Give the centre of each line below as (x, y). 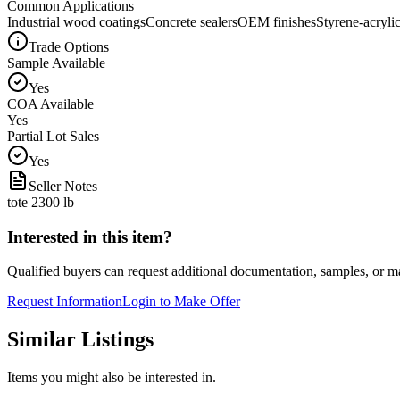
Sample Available (56, 62)
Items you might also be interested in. (112, 378)
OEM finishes (277, 21)
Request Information (65, 302)
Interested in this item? (90, 237)
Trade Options (69, 46)
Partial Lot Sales (53, 136)
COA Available (50, 104)
